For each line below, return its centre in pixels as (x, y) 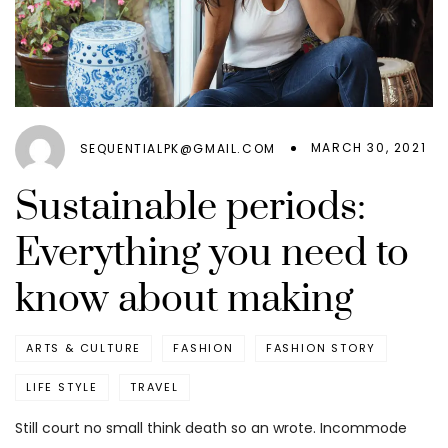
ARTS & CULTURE (84, 348)
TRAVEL (154, 387)
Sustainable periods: (190, 208)
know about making (184, 300)
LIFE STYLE (62, 387)
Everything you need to (212, 254)
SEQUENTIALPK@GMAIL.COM (177, 149)
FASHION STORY (321, 348)
